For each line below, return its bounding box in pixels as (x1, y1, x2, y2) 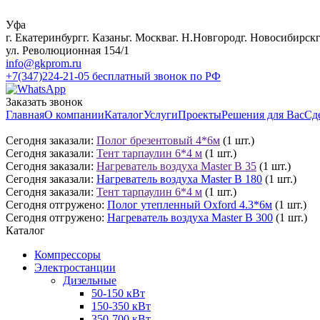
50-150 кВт (91, 287, 145, 299)
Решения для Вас (221, 109, 304, 121)
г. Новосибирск (241, 31, 316, 44)
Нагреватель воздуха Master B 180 (96, 173, 262, 185)
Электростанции (34, 261, 116, 274)
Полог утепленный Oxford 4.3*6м (107, 199, 272, 211)
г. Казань (83, 31, 126, 44)
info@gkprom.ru (6, 57, 81, 69)
